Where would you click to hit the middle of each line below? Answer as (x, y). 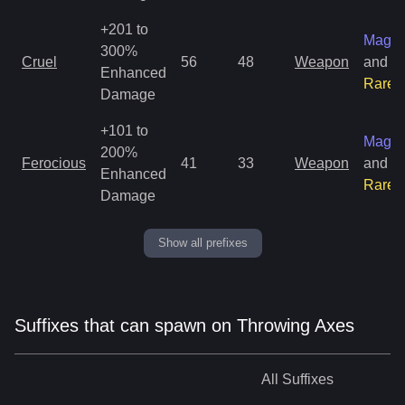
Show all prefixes (202, 242)
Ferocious (54, 163)
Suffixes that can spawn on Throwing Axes (184, 325)
